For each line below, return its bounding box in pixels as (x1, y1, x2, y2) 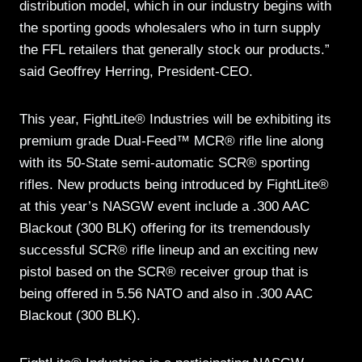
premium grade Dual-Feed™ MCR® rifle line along (19, 133, 323, 149)
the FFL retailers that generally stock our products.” (19, 42, 330, 58)
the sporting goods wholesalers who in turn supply (19, 20, 321, 36)
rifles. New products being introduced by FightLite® (19, 177, 329, 193)
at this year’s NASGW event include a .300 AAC (19, 199, 309, 215)
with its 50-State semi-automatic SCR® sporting (19, 155, 309, 171)
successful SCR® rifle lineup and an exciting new (19, 242, 318, 259)
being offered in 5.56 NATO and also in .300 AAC (19, 286, 313, 302)
